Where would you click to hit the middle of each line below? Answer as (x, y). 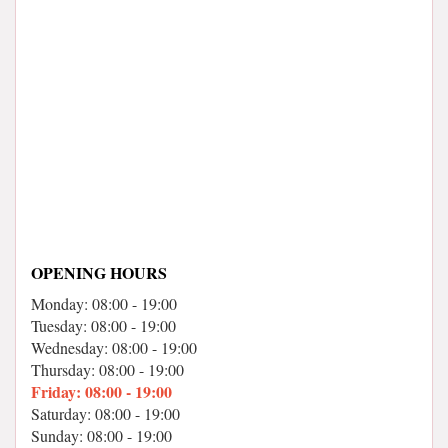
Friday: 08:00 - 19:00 (101, 391)
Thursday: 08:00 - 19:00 (107, 369)
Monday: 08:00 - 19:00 (104, 303)
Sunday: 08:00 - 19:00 (101, 435)
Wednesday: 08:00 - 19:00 (114, 347)
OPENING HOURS (99, 272)
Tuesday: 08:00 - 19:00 (103, 325)
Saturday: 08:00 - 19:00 (105, 413)
